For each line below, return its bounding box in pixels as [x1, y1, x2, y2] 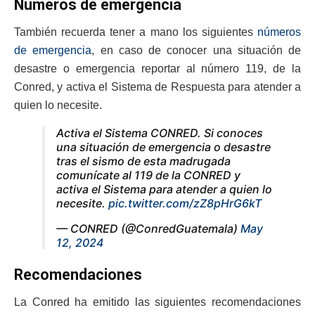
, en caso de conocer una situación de [91, 44, 301, 56]
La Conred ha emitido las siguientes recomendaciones [14, 295, 301, 308]
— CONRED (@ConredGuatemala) [56, 221, 240, 236]
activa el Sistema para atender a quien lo [56, 181, 272, 196]
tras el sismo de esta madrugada [56, 153, 231, 168]
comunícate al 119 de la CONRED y [56, 167, 240, 182]
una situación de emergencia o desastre [56, 139, 271, 154]
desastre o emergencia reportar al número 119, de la [14, 62, 301, 75]
